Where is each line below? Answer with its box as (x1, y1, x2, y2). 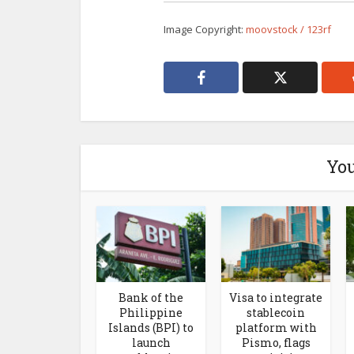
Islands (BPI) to (108, 319, 194, 335)
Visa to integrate (229, 289, 322, 305)
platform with (235, 319, 317, 335)
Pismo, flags (241, 334, 311, 350)
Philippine (119, 304, 183, 320)
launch (131, 334, 171, 350)
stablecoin (247, 304, 305, 320)
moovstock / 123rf (246, 22, 331, 37)
